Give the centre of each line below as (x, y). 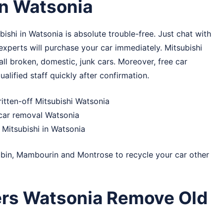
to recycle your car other (161, 155)
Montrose (95, 155)
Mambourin (37, 155)
